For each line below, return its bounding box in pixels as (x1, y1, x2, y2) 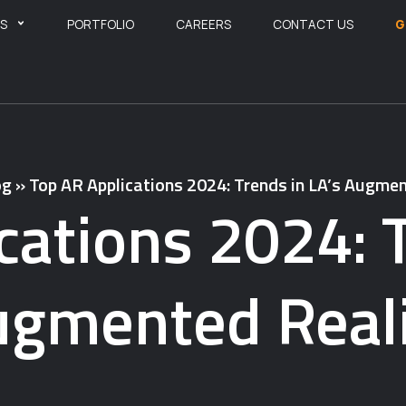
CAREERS (175, 16, 231, 33)
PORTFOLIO (66, 16, 134, 33)
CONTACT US (272, 16, 353, 33)
